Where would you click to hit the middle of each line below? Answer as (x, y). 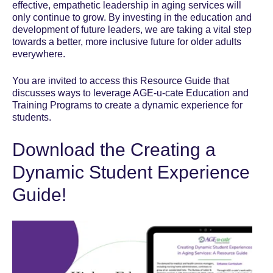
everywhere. (39, 54)
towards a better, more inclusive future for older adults (127, 42)
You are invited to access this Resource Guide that (121, 81)
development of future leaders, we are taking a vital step (132, 30)
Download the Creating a (114, 150)
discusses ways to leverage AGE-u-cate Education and (130, 93)
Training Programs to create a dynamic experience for (127, 105)
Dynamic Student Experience (131, 172)
